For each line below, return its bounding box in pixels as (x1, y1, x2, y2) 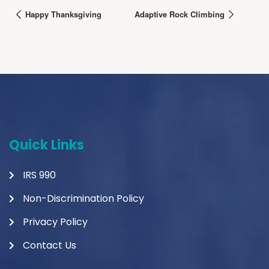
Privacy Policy (22, 215, 88, 229)
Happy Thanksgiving (23, 8, 101, 20)
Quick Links (9, 136, 84, 155)
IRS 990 (22, 168, 56, 183)
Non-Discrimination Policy (22, 192, 144, 206)
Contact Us (22, 238, 76, 253)
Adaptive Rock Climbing (134, 8, 227, 20)
